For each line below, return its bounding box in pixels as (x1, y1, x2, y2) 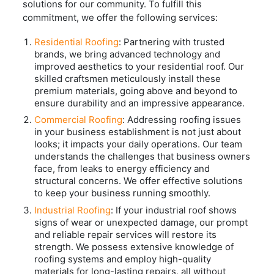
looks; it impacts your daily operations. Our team (34, 138, 243, 150)
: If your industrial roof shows (111, 204, 237, 216)
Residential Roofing (34, 35, 119, 48)
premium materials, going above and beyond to (34, 84, 238, 97)
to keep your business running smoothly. (34, 187, 211, 199)
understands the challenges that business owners (34, 150, 251, 163)
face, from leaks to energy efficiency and (34, 163, 210, 175)
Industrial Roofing (34, 204, 111, 216)
